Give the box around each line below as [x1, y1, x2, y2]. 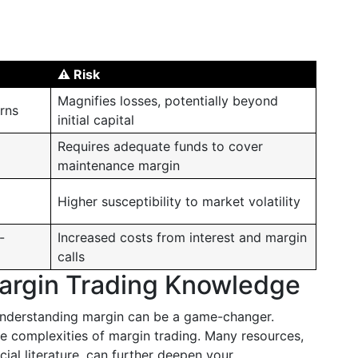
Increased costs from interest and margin [58, 229, 307, 245]
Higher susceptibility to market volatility [58, 193, 300, 209]
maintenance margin [58, 157, 180, 173]
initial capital [58, 112, 134, 128]
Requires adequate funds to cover [58, 138, 263, 154]
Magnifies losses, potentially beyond [58, 93, 278, 109]
